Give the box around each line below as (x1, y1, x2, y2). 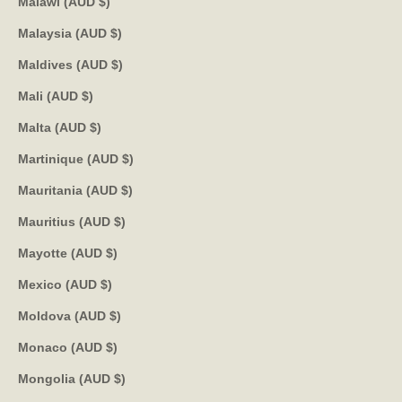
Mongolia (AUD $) (114, 371, 126, 386)
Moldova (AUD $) (109, 308, 121, 323)
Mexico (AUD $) (100, 276, 112, 292)
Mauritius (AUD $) (114, 214, 126, 229)
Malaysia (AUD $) (110, 25, 122, 40)
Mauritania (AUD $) (121, 182, 133, 197)
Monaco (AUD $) (106, 339, 118, 354)
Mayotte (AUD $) (106, 245, 118, 260)
